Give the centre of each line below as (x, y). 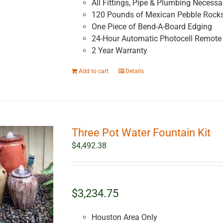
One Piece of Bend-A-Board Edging (152, 27)
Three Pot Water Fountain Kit (141, 133)
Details (134, 71)
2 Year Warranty (119, 51)
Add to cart (93, 71)
